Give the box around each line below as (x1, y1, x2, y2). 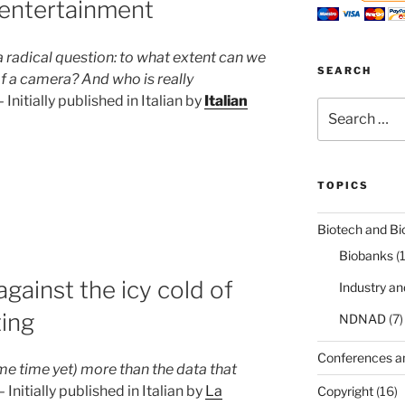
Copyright (316, 382, 373, 399)
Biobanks (338, 247, 393, 263)
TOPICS (316, 178, 369, 192)
